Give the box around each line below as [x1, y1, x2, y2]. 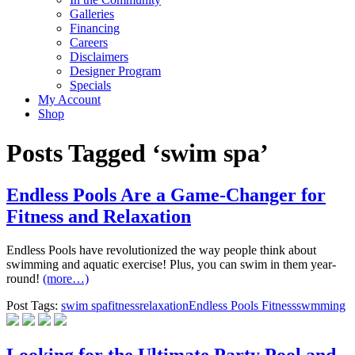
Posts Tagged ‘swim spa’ [6, 138, 269, 167]
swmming [296, 299, 345, 313]
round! [6, 272, 43, 286]
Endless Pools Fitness [189, 299, 296, 313]
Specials [70, 78, 111, 93]
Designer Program [70, 64, 161, 78]
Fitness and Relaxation [6, 206, 191, 227]
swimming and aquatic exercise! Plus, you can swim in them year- [6, 258, 336, 272]
